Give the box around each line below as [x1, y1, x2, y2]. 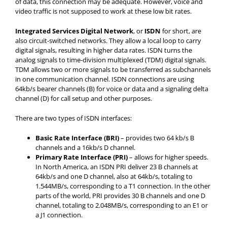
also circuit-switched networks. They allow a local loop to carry [15, 36, 201, 45]
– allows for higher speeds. [129, 153, 208, 162]
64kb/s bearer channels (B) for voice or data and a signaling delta [15, 84, 208, 93]
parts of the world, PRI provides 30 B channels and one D [35, 191, 205, 200]
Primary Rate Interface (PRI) [35, 153, 129, 162]
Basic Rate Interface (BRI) [35, 133, 119, 142]
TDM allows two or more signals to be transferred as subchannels [15, 65, 211, 74]
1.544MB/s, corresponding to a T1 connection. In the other [35, 181, 210, 191]
